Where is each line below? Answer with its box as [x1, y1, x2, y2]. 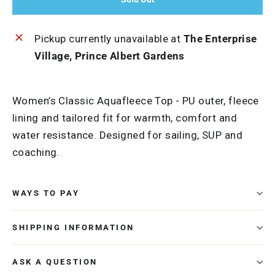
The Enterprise [183, 33, 257, 45]
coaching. [12, 146, 60, 159]
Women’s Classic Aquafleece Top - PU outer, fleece [12, 95, 259, 107]
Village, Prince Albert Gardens [34, 50, 185, 63]
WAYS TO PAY [12, 188, 80, 198]
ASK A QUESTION [12, 257, 98, 267]
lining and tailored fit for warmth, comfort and [12, 112, 237, 125]
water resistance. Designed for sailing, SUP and [12, 129, 242, 142]
